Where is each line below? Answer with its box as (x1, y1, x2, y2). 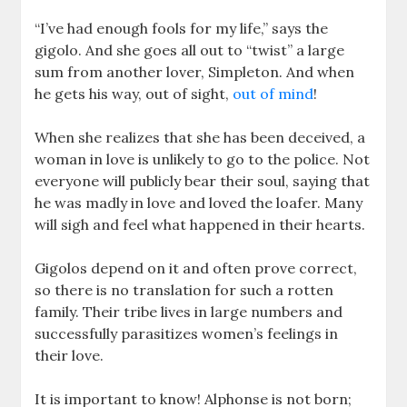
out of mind (233, 84, 314, 104)
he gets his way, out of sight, (35, 84, 233, 104)
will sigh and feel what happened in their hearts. (35, 215, 366, 234)
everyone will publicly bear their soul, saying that (35, 172, 371, 191)
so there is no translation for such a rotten (35, 281, 334, 300)
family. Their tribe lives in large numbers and (35, 303, 343, 322)
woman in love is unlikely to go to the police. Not (35, 150, 371, 169)
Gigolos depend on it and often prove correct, (35, 259, 358, 278)
